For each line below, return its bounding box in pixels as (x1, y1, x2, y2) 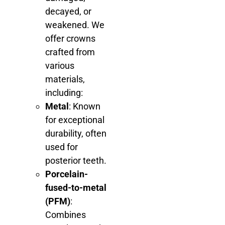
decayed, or (45, 6, 91, 17)
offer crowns (45, 33, 95, 44)
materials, (45, 74, 85, 85)
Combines (45, 209, 86, 220)
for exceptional (45, 115, 104, 126)
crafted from (45, 47, 95, 58)
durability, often (45, 128, 106, 139)
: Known (69, 101, 100, 112)
